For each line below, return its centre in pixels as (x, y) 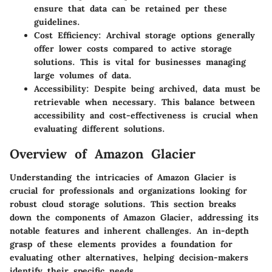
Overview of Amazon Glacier (103, 154)
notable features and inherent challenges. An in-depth (129, 230)
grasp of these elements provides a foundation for (121, 244)
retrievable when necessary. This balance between (144, 102)
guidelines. (57, 22)
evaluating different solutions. (100, 129)
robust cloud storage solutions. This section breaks (123, 204)
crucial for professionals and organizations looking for (128, 190)
